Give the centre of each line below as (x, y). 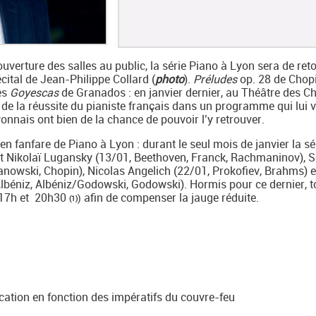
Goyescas (34, 92)
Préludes (217, 79)
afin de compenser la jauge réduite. (170, 197)
